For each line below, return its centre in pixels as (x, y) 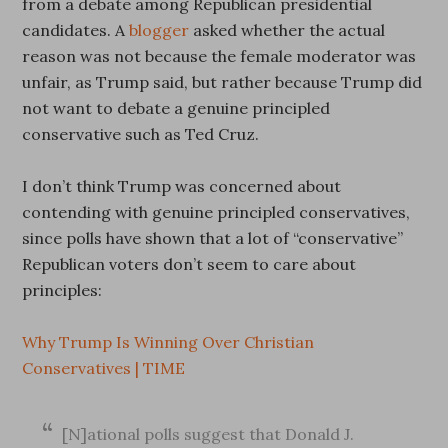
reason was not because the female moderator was (219, 56)
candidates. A (76, 30)
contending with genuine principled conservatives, (216, 212)
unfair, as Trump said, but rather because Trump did (222, 82)
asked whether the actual (287, 30)
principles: (62, 290)
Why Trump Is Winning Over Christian (168, 342)
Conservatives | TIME (104, 368)
